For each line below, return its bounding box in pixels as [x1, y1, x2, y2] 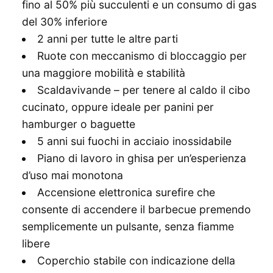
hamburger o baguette [22, 118, 135, 131]
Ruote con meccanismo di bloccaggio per [37, 49, 247, 63]
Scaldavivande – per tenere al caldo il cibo [37, 83, 250, 97]
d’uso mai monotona [22, 169, 123, 182]
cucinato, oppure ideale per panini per [22, 101, 214, 114]
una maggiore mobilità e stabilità [22, 66, 185, 80]
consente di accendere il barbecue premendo [22, 203, 251, 216]
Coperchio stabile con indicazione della [37, 254, 235, 268]
